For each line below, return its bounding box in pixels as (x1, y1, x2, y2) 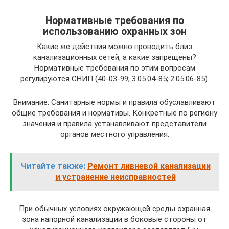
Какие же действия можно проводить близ (37, 42, 192, 52)
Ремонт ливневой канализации (87, 161, 211, 171)
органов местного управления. (60, 130, 169, 140)
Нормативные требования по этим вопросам (34, 63, 195, 73)
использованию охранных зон (42, 25, 187, 37)
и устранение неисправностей (55, 172, 176, 182)
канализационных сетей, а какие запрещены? (33, 53, 196, 62)
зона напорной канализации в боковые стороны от (22, 215, 207, 224)
